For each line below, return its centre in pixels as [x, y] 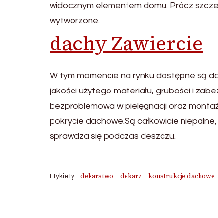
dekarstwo [97, 176]
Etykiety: [63, 176]
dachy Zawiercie [126, 44]
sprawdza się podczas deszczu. [113, 136]
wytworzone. [75, 21]
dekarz [131, 176]
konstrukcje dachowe [182, 176]
